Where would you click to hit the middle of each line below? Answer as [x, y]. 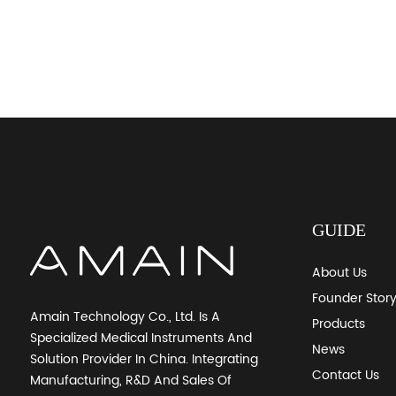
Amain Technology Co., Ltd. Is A [125, 317]
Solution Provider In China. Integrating [144, 359]
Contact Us [345, 375]
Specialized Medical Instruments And [141, 338]
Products [338, 324]
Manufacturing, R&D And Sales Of [130, 381]
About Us [339, 272]
